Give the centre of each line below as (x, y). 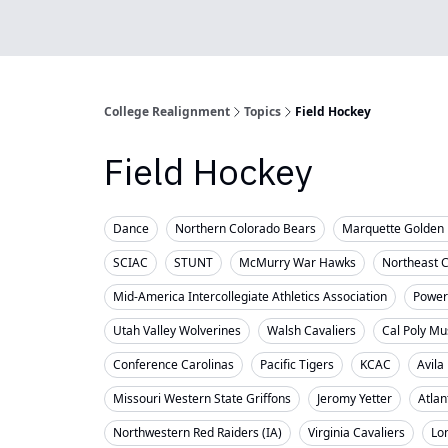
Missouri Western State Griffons (202, 398)
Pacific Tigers (297, 364)
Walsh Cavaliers (311, 330)
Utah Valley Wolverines (177, 330)
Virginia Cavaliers (356, 432)
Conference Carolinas (173, 364)
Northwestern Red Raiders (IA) (197, 432)
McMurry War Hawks (297, 262)
